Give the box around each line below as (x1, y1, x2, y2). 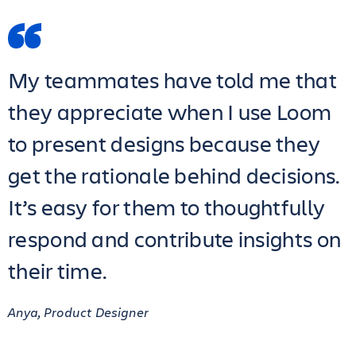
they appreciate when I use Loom (8, 97, 332, 126)
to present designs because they (8, 129, 321, 158)
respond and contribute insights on (8, 224, 342, 253)
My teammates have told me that (8, 65, 337, 95)
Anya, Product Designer (8, 304, 149, 320)
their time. (8, 256, 107, 285)
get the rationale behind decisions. (8, 161, 340, 190)
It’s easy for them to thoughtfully (8, 192, 326, 222)
